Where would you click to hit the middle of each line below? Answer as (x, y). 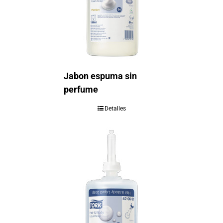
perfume (81, 89)
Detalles (115, 108)
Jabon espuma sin (100, 76)
